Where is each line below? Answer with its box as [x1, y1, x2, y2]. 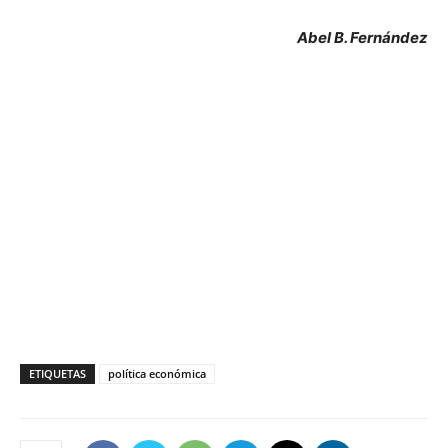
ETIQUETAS [29, 366, 86, 382]
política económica [108, 366, 206, 382]
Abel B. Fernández [297, 28, 428, 48]
